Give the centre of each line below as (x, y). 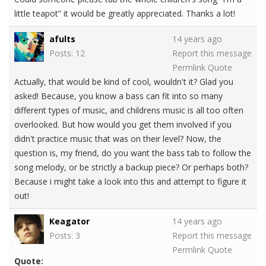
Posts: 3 (65, 236)
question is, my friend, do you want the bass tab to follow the (133, 153)
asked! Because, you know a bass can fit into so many (118, 96)
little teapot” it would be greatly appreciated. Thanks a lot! (125, 14)
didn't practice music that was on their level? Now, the (118, 139)
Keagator (69, 221)
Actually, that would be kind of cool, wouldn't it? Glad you (124, 82)
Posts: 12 (67, 53)
